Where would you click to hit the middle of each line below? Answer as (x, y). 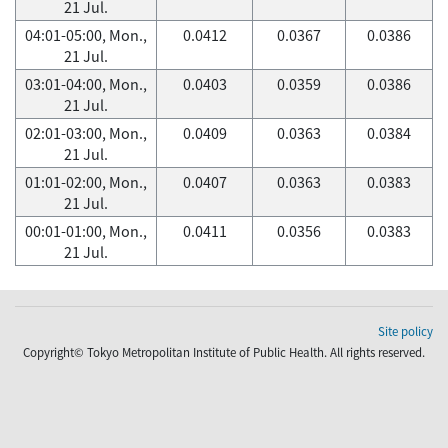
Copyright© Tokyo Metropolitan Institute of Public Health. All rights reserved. (224, 352)
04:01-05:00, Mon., (86, 35)
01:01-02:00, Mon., (86, 182)
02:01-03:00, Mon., (86, 133)
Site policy (405, 331)
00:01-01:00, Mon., (86, 231)
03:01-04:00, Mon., (86, 84)
